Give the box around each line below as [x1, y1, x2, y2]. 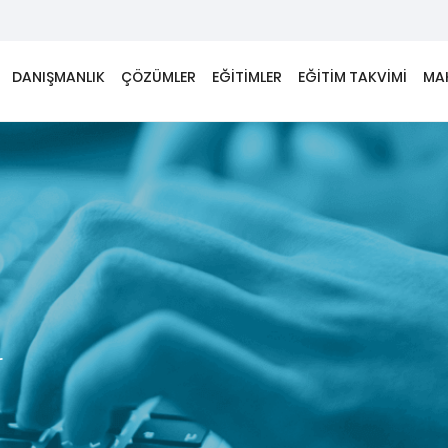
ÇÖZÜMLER [121, 66, 197, 87]
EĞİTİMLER [212, 66, 283, 87]
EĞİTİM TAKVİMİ [298, 66, 408, 87]
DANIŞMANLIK [12, 66, 106, 87]
